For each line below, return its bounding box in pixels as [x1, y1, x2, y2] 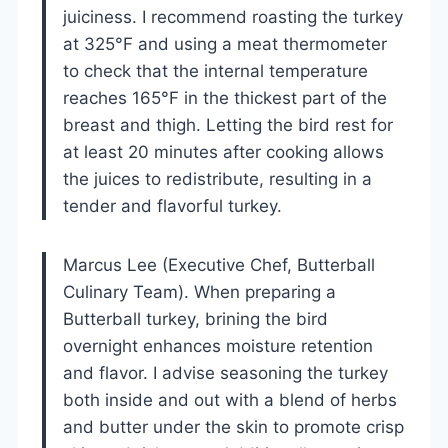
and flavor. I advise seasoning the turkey [63, 362, 388, 383]
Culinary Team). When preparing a [63, 281, 336, 302]
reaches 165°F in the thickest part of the [63, 87, 387, 108]
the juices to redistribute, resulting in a [63, 168, 372, 189]
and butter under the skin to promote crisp [63, 416, 404, 437]
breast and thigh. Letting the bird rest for [63, 114, 393, 135]
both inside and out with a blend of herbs [63, 389, 397, 410]
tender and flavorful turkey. [63, 195, 282, 216]
